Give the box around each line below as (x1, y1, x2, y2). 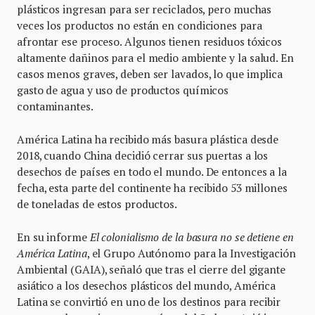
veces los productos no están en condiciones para (17, 18, 262, 32)
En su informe (17, 229, 90, 244)
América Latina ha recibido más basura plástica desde (17, 131, 279, 146)
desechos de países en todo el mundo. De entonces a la (17, 164, 288, 179)
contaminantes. (17, 98, 94, 113)
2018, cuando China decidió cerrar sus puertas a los (17, 148, 269, 162)
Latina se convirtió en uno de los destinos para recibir (17, 294, 281, 309)
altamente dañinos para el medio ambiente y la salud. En (17, 50, 294, 65)
